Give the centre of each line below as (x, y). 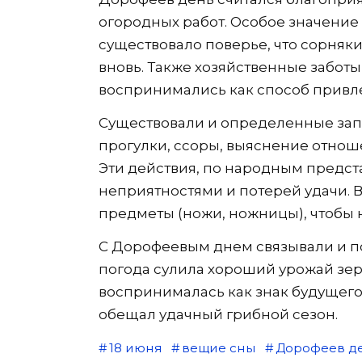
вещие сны (219, 347)
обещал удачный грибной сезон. (218, 314)
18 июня (135, 347)
